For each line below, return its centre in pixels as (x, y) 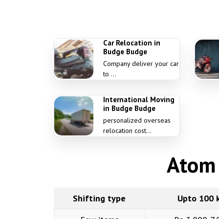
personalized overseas (137, 120)
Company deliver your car (141, 64)
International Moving (139, 99)
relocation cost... (128, 131)
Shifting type (99, 198)
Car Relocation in (131, 43)
